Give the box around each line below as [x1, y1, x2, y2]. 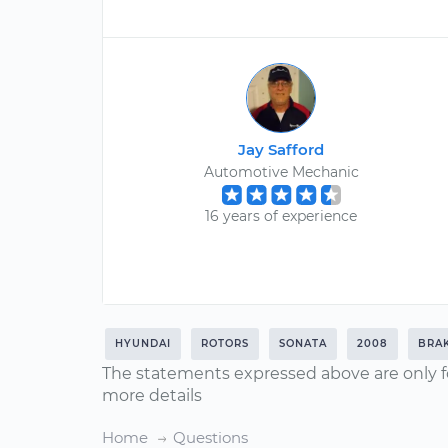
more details [102, 386, 202, 405]
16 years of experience [205, 207, 358, 225]
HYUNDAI [115, 337, 171, 350]
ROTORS [201, 337, 249, 350]
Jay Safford [238, 140, 325, 159]
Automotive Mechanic [203, 163, 359, 181]
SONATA [279, 337, 327, 350]
